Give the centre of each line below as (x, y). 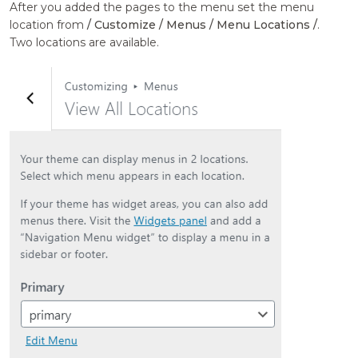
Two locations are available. (85, 43)
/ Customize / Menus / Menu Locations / (203, 25)
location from (49, 25)
